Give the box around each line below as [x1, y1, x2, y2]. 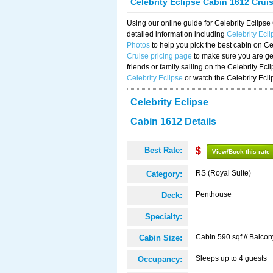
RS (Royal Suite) [196, 169, 251, 177]
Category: [146, 169, 182, 179]
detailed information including [127, 30, 227, 38]
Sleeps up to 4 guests [196, 254, 267, 263]
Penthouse [196, 190, 232, 199]
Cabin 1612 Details [130, 116, 216, 127]
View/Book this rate [212, 148, 270, 155]
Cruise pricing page [127, 52, 192, 60]
